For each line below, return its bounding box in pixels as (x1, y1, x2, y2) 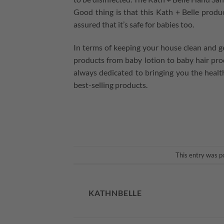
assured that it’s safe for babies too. (73, 19, 194, 29)
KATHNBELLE (88, 188, 142, 198)
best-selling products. (73, 80, 147, 90)
